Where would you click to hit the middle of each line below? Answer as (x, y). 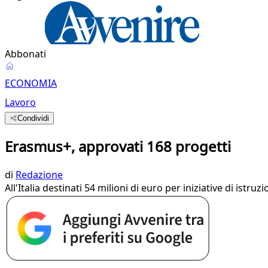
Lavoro (20, 102)
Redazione (39, 174)
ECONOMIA (31, 83)
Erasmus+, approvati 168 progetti (118, 146)
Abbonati (25, 54)
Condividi (33, 118)
